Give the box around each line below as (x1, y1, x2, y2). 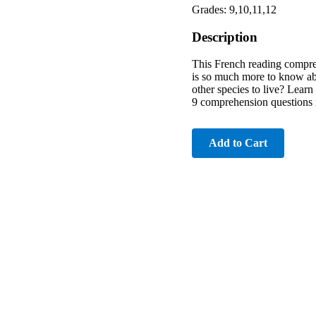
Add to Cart (209, 137, 267, 150)
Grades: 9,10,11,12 (192, 3, 276, 16)
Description (192, 29, 257, 44)
